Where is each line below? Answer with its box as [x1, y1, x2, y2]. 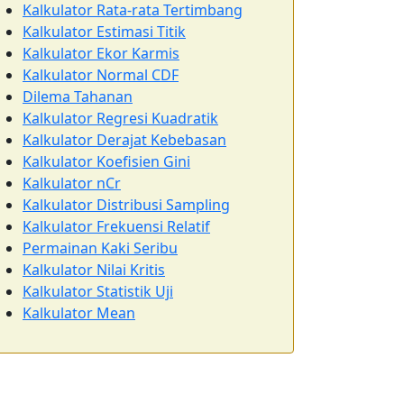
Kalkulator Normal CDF [23, 65, 179, 85]
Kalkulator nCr [23, 173, 121, 193]
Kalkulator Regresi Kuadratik [23, 108, 218, 128]
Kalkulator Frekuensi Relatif [23, 216, 210, 236]
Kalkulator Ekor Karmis [23, 43, 179, 63]
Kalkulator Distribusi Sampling [23, 195, 230, 215]
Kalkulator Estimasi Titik [23, 22, 186, 41]
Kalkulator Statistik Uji [23, 281, 173, 301]
